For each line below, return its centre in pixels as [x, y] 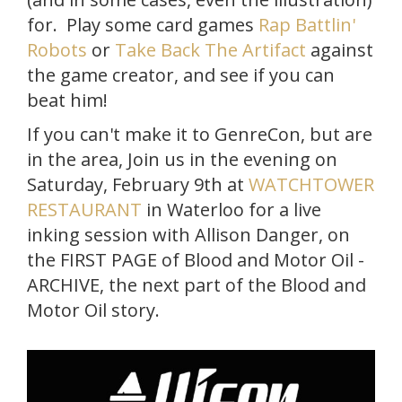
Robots [57, 49]
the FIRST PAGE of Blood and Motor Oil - [196, 259]
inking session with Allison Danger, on [188, 234]
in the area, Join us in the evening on [182, 159]
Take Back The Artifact [210, 49]
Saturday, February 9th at [138, 184]
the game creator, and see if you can [181, 74]
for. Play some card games [143, 24]
